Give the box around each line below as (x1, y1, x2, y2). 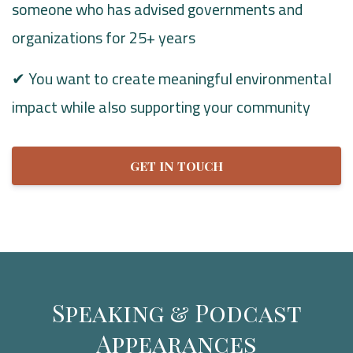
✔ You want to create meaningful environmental (12, 65, 332, 91)
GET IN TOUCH (130, 157, 223, 174)
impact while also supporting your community (12, 94, 310, 119)
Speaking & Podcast (51, 297, 302, 329)
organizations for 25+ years (12, 24, 195, 50)
